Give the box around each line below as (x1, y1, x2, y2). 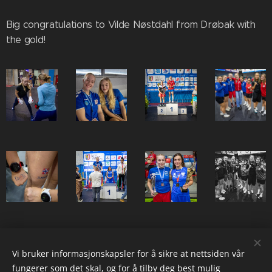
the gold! (6, 34, 49, 46)
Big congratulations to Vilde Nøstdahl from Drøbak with (6, 19, 256, 31)
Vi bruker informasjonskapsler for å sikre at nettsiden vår (12, 248, 245, 259)
